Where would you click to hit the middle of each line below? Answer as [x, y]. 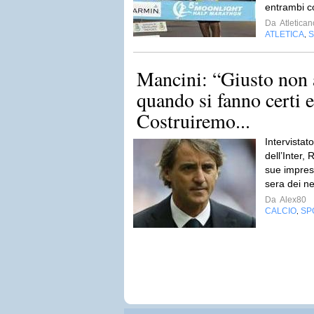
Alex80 [292, 200]
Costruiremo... [193, 121]
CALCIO [281, 211]
